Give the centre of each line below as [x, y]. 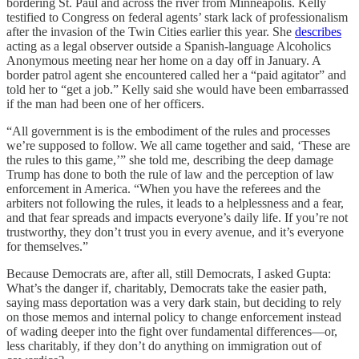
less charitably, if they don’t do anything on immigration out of [164, 345]
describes [318, 31]
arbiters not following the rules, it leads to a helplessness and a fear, [175, 203]
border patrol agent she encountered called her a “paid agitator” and [176, 75]
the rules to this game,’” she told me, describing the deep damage [170, 159]
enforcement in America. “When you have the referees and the [163, 188]
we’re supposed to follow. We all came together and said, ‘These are [178, 145]
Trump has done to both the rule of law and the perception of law [170, 174]
